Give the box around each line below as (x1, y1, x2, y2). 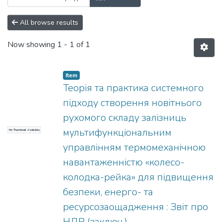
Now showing (7, 39, 57, 51)
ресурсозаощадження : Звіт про (63, 200, 208, 214)
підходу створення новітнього (63, 96, 202, 110)
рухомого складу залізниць (63, 111, 186, 124)
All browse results (18, 18, 78, 27)
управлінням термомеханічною (63, 141, 206, 154)
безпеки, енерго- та (63, 185, 153, 199)
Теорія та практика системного (63, 81, 204, 95)
